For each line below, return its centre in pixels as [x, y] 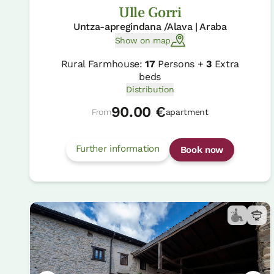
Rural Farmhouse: [103, 64]
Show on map [143, 40]
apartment [187, 112]
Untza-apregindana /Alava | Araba [150, 27]
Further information [117, 149]
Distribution [150, 90]
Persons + [181, 64]
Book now [202, 150]
